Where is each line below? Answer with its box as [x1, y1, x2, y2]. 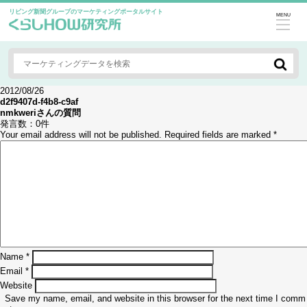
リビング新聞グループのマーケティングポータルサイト [9, 8, 164, 15]
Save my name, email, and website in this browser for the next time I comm [5, 293, 306, 304]
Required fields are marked [162, 130, 273, 140]
